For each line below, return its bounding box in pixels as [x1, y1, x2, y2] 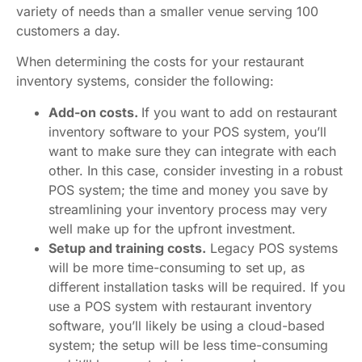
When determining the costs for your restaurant [16, 53, 304, 70]
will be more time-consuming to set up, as [48, 259, 305, 276]
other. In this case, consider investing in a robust [48, 162, 343, 179]
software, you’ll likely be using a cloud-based [48, 317, 325, 334]
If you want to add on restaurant [141, 103, 337, 120]
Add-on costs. [48, 103, 141, 120]
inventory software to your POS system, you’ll [48, 123, 326, 140]
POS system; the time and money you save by [48, 181, 328, 198]
